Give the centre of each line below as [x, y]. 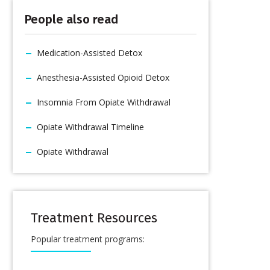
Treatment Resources [94, 218]
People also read [71, 19]
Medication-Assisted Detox [89, 53]
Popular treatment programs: [88, 239]
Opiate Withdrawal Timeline [90, 127]
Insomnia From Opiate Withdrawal [104, 102]
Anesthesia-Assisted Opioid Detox [103, 77]
